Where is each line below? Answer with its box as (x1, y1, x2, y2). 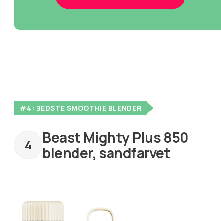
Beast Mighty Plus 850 (42, 127, 189, 147)
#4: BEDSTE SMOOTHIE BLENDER (20, 103, 142, 112)
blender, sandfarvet (42, 143, 170, 162)
